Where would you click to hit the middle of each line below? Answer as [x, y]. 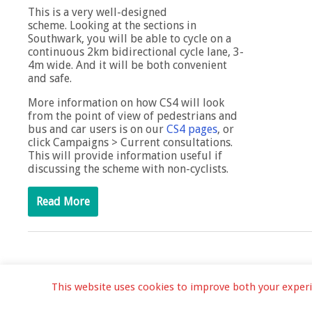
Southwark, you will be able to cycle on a [130, 39]
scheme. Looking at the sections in [112, 26]
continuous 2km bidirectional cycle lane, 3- [136, 52]
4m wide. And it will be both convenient [127, 65]
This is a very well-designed [97, 13]
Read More [63, 202]
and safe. [50, 79]
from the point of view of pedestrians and [133, 116]
